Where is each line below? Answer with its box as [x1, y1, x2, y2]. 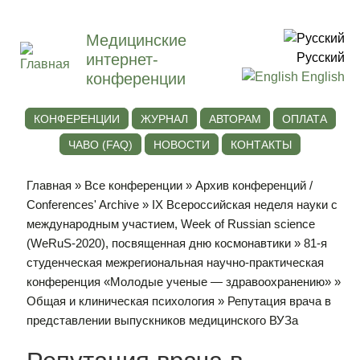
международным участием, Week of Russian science [27, 217, 316, 231]
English [298, 70, 345, 84]
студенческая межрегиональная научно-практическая [27, 256, 325, 270]
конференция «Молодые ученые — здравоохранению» [27, 275, 332, 289]
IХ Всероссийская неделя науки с [152, 198, 338, 212]
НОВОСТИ [153, 138, 210, 151]
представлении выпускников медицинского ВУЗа [27, 313, 299, 328]
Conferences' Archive [27, 198, 140, 212]
